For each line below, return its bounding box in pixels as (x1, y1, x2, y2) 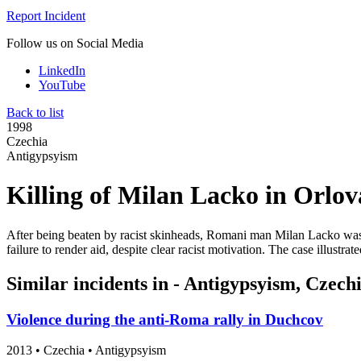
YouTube (39, 77, 85, 92)
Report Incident (6, 8, 85, 23)
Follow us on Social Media (6, 35, 143, 50)
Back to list (6, 105, 64, 119)
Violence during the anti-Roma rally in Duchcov (6, 310, 323, 328)
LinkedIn (39, 63, 85, 77)
